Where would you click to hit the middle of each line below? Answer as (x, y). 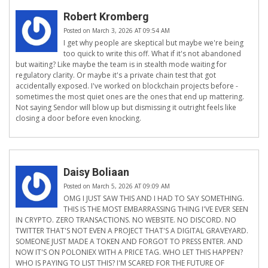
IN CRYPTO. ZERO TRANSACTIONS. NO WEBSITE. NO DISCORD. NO (126, 220)
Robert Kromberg (106, 17)
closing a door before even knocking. (78, 118)
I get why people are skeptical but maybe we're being (153, 43)
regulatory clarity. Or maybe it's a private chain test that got (116, 75)
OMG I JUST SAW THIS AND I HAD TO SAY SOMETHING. (154, 199)
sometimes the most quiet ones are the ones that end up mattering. (130, 97)
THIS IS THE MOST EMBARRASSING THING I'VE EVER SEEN (156, 209)
